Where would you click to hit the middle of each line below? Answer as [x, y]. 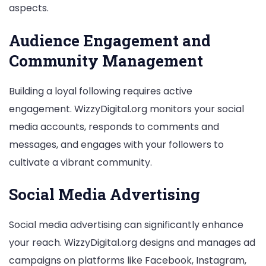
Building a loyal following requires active [101, 91]
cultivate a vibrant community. [80, 162]
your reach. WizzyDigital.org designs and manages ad [132, 242]
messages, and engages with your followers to [116, 144]
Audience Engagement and [110, 40]
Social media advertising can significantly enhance [126, 224]
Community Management [106, 60]
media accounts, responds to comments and [114, 126]
